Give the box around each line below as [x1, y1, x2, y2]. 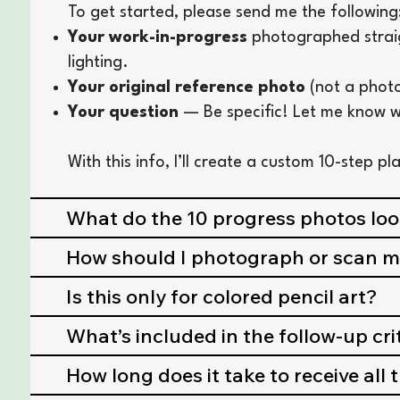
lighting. [68, 54, 129, 71]
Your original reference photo [68, 79, 306, 96]
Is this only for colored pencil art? [66, 284, 379, 310]
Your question [68, 104, 179, 121]
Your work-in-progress [68, 29, 248, 46]
